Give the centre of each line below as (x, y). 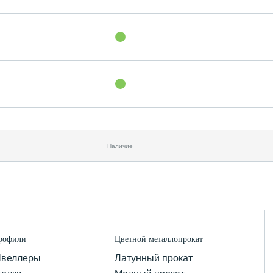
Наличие (120, 146)
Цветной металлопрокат (159, 239)
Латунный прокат (154, 258)
